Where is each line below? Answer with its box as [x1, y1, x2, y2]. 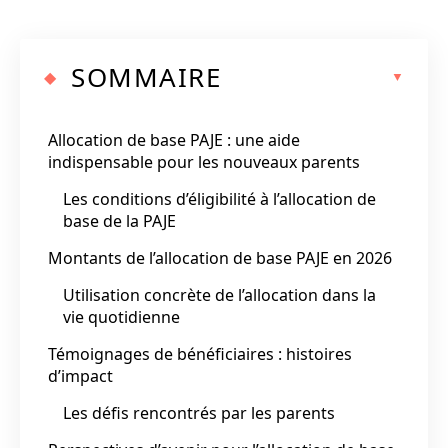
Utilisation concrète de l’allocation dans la [63, 283, 376, 306]
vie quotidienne [63, 305, 180, 328]
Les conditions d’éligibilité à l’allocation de [63, 187, 376, 210]
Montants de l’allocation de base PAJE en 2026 [48, 246, 392, 269]
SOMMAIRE [71, 58, 221, 95]
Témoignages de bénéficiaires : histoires [48, 342, 352, 365]
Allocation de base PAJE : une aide [48, 128, 300, 151]
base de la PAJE [63, 209, 176, 232]
